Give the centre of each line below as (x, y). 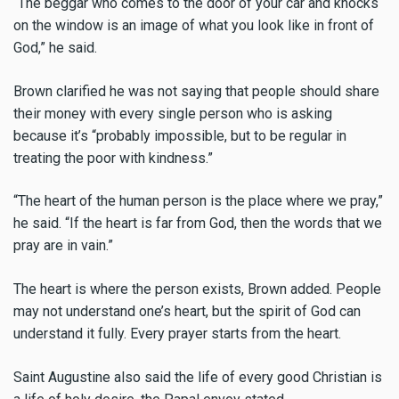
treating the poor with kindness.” (113, 158)
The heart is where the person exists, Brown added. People (197, 289)
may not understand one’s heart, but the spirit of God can (187, 312)
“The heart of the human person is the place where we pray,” (198, 201)
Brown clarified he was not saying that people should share (196, 91)
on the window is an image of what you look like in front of (194, 25)
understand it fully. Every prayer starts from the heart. (177, 334)
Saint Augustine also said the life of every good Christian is (198, 377)
